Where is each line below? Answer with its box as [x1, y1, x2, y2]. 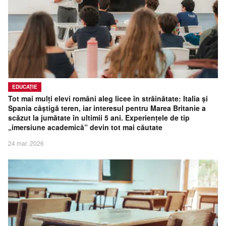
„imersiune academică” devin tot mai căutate [8, 122, 162, 132]
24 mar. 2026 [8, 138, 44, 147]
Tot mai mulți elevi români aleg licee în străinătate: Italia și [8, 93, 208, 103]
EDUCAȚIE [12, 83, 37, 90]
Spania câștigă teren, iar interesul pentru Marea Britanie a [8, 102, 206, 113]
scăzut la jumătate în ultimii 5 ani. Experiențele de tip [8, 112, 190, 123]
